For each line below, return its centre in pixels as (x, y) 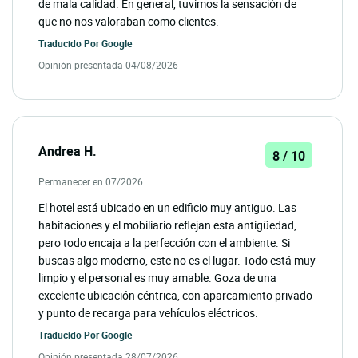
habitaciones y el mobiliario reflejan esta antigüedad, (167, 225)
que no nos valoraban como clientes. (129, 22)
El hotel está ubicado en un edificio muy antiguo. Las (167, 208)
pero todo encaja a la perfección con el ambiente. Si (164, 243)
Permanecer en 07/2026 (91, 182)
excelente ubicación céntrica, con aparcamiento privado (175, 296)
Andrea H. (68, 151)
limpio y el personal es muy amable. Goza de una (157, 278)
